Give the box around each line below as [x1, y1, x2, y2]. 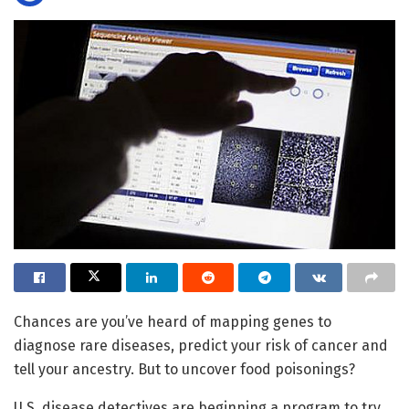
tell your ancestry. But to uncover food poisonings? [14, 360, 355, 378]
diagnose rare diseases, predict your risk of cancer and [14, 336, 388, 354]
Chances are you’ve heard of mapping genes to [14, 312, 331, 330]
